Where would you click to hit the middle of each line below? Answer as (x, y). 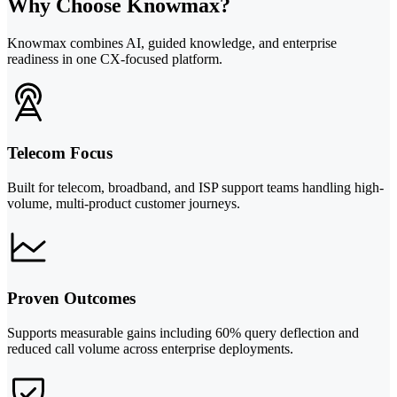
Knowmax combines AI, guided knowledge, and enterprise (172, 43)
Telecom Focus (60, 153)
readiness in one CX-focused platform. (115, 58)
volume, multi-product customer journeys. (124, 204)
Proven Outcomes (71, 298)
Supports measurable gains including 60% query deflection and (183, 332)
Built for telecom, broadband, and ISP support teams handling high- (195, 188)
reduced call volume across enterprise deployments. (150, 348)
